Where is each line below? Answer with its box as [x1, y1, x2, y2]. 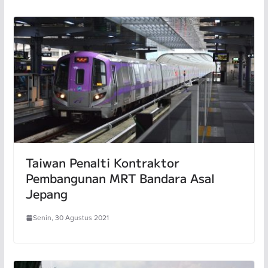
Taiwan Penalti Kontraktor [25, 154, 179, 172]
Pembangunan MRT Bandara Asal [25, 169, 215, 187]
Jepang [25, 185, 68, 203]
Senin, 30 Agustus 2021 [32, 212, 109, 223]
